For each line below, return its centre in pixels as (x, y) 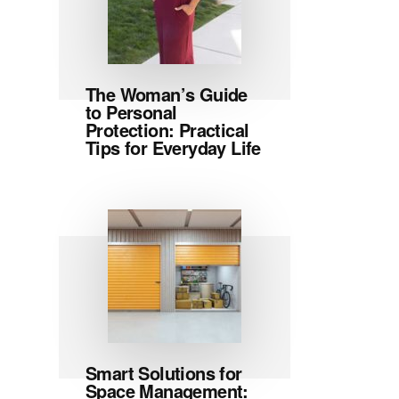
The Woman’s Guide (167, 94)
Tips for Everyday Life (173, 147)
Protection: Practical (167, 130)
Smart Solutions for (164, 373)
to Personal (131, 112)
